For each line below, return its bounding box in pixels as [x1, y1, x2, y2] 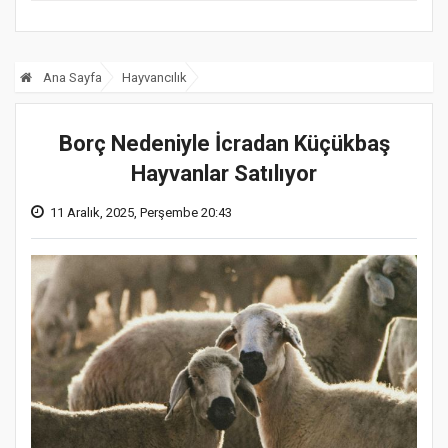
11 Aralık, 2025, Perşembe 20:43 [50, 204, 232, 220]
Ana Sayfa [40, 69, 102, 85]
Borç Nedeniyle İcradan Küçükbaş [58, 130, 390, 156]
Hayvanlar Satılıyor [131, 160, 317, 186]
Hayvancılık [122, 69, 187, 85]
